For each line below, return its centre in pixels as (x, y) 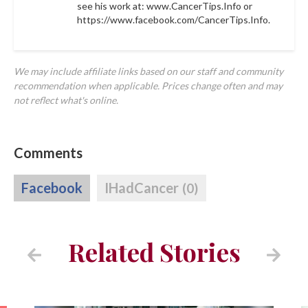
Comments (48, 153)
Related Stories (154, 251)
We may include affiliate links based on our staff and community (148, 71)
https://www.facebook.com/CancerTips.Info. (175, 20)
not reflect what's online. (66, 100)
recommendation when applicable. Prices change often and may (148, 86)
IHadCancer (143, 188)
